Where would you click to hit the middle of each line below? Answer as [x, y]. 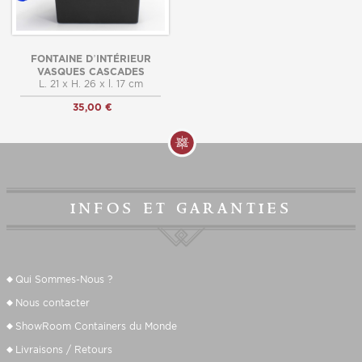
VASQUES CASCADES [90, 72]
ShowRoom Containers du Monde [96, 326]
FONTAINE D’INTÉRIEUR [90, 59]
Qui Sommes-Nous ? [64, 280]
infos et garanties [181, 208]
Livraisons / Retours [64, 350]
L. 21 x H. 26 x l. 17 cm [90, 84]
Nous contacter [53, 303]
